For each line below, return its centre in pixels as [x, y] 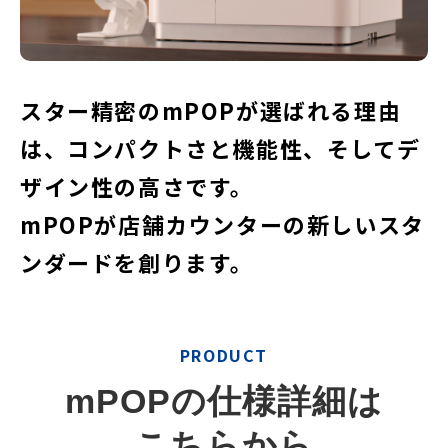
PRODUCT [224, 354]
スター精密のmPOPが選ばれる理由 [211, 109]
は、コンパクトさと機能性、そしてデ [220, 147]
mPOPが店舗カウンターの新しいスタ [222, 223]
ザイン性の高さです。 [137, 185]
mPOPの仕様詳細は [224, 400]
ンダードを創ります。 [137, 261]
